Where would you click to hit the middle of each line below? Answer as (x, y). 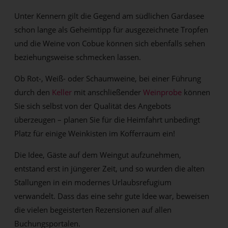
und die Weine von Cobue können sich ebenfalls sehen (110, 44)
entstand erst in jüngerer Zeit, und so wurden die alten (110, 169)
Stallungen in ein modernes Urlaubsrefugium (93, 182)
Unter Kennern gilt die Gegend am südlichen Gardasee (109, 16)
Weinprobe (163, 92)
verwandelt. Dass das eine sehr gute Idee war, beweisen (112, 196)
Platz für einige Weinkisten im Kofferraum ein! (95, 134)
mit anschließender (108, 92)
